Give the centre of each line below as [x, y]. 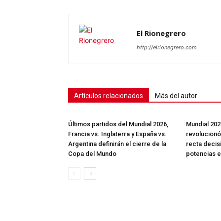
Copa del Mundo [92, 153]
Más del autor [176, 95]
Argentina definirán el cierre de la [117, 144]
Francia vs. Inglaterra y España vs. [117, 134]
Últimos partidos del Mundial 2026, [118, 124]
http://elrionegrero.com [167, 47]
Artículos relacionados [109, 95]
